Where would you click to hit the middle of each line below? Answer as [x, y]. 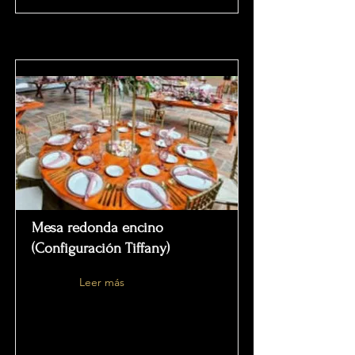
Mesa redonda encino [97, 228]
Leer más [102, 282]
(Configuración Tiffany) [101, 248]
